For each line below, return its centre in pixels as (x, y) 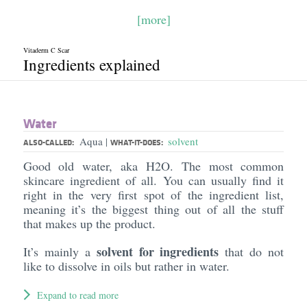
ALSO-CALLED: (48, 142)
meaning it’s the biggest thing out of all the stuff (153, 209)
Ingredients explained (91, 64)
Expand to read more (77, 295)
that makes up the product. (91, 223)
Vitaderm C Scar (46, 50)
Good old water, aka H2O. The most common (153, 166)
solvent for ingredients (158, 251)
